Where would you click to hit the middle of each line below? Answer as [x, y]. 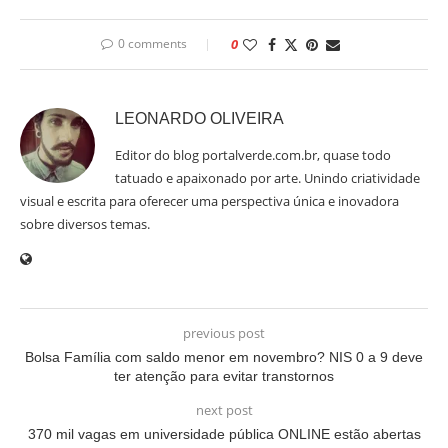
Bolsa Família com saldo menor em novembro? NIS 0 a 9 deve [224, 357]
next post [224, 410]
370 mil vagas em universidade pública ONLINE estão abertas [224, 434]
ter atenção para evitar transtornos [224, 376]
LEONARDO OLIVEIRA [199, 118]
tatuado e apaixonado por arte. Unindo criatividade [267, 178]
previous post [224, 333]
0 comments [152, 43]
